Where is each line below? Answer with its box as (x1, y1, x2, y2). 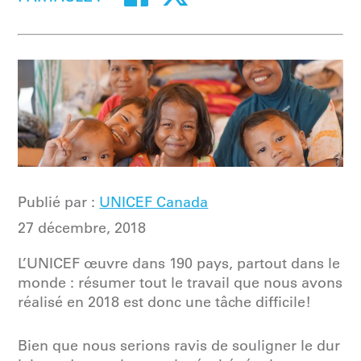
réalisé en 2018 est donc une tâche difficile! (18, 293, 312, 312)
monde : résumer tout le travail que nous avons (18, 274, 343, 293)
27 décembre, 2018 (18, 219, 147, 238)
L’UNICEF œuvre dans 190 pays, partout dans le (18, 255, 341, 273)
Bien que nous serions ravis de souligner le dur (18, 337, 341, 355)
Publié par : (18, 193, 96, 212)
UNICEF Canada (99, 193, 209, 212)
